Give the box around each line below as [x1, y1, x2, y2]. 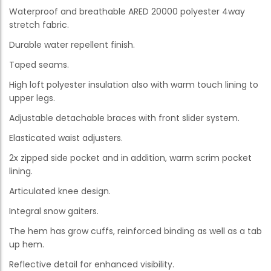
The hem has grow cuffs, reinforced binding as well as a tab [9, 225, 262, 238]
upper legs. [9, 92, 55, 105]
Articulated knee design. [9, 185, 111, 198]
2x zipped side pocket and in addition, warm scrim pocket [9, 152, 252, 165]
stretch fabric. [9, 19, 69, 31]
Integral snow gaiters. [9, 205, 99, 218]
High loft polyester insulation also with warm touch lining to [9, 79, 258, 91]
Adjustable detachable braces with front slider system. [9, 112, 240, 125]
